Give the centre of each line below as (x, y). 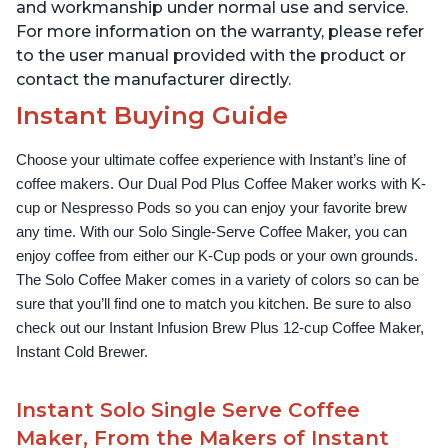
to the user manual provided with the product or (211, 56)
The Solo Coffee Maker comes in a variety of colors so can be (217, 280)
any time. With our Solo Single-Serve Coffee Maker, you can (211, 232)
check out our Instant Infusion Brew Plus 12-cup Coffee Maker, (220, 328)
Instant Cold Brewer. (82, 352)
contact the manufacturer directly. (153, 80)
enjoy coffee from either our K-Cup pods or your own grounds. (217, 256)
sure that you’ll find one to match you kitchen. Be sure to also (213, 304)
